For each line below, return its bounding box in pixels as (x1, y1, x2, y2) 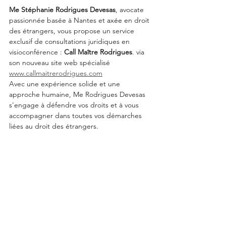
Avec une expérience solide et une (9, 79, 122, 88)
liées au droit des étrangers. (9, 122, 98, 131)
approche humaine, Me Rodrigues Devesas (9, 90, 147, 99)
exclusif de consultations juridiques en (9, 37, 132, 46)
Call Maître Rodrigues (64, 47, 132, 56)
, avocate (116, 5, 146, 14)
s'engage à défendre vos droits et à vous (9, 100, 141, 109)
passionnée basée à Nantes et (9, 16, 107, 25)
